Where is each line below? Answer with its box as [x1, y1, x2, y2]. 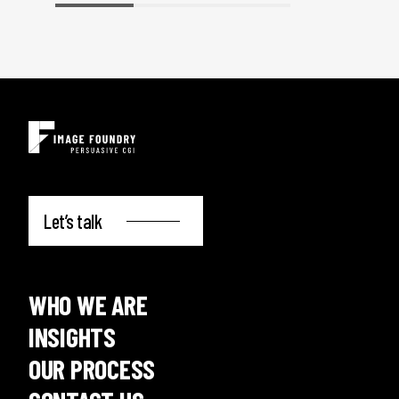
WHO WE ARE [28, 288, 148, 321]
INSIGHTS [28, 320, 116, 353]
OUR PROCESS [28, 352, 156, 385]
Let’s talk [44, 208, 102, 232]
